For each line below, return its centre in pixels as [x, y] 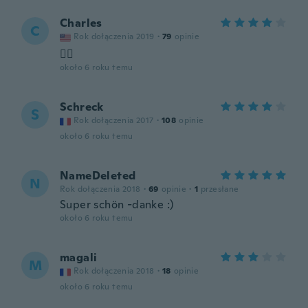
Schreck [82, 107]
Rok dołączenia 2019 [114, 36]
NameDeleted [98, 176]
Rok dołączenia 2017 [114, 120]
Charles [81, 23]
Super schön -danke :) [117, 205]
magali [79, 257]
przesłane [220, 189]
